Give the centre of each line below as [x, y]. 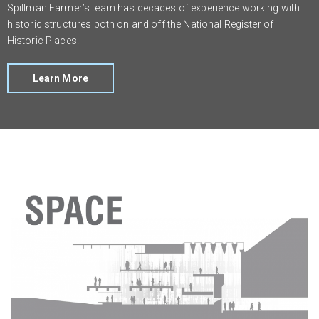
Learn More [60, 78]
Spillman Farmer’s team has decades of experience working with [153, 7]
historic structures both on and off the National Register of [140, 24]
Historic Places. [43, 40]
